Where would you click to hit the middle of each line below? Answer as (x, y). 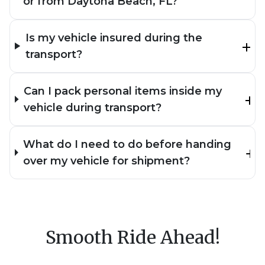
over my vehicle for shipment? (107, 161)
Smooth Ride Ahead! (132, 237)
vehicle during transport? (92, 107)
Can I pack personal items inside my (122, 91)
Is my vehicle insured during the (114, 38)
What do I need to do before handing (127, 144)
